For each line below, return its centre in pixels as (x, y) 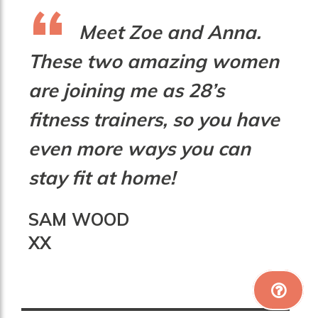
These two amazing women (153, 61)
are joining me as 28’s (126, 90)
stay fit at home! (102, 177)
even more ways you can (139, 148)
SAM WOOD (78, 219)
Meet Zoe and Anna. (170, 32)
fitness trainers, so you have (154, 119)
